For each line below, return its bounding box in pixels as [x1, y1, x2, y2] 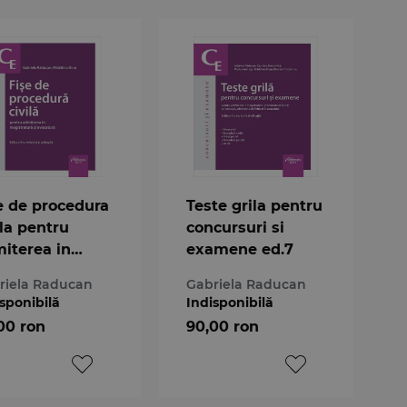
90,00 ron [185, 317, 259, 335]
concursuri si [185, 218, 284, 236]
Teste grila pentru [185, 196, 323, 214]
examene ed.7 [185, 240, 293, 258]
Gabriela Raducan [185, 275, 306, 293]
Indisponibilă [185, 293, 273, 311]
